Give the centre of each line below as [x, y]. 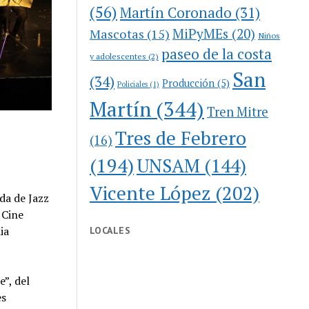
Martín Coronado [176, 12]
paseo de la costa [217, 53]
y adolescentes [118, 56]
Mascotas [117, 33]
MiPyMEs [201, 33]
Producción [189, 83]
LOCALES [110, 230]
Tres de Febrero [181, 138]
